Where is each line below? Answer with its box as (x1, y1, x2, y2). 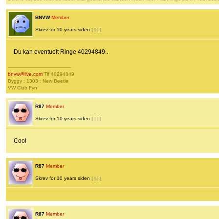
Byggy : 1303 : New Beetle (8, 78, 68, 84)
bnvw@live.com (8, 71, 43, 77)
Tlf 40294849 (43, 71, 74, 77)
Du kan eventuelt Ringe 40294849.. (14, 48, 108, 56)
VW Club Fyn (8, 85, 37, 91)
